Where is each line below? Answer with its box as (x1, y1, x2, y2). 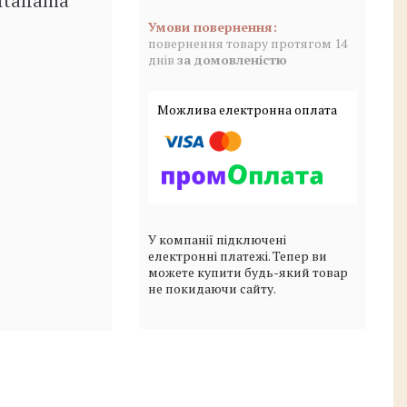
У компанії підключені (148, 230, 286, 248)
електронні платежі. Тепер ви (148, 246, 327, 264)
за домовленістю (177, 51, 287, 68)
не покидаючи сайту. (148, 279, 276, 297)
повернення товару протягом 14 (148, 35, 347, 52)
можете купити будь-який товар (148, 263, 348, 281)
